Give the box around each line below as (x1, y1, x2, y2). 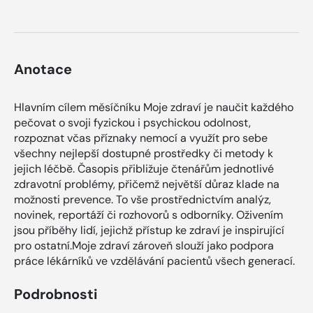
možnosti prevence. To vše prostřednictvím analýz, (14, 192, 271, 208)
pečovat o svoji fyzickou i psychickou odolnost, (14, 115, 251, 131)
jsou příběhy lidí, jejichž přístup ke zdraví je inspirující (14, 223, 284, 238)
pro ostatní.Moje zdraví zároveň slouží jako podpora (14, 238, 274, 254)
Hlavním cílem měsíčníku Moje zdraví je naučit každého (14, 100, 293, 115)
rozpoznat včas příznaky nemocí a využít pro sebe (14, 131, 268, 146)
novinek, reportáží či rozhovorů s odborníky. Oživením (14, 208, 283, 223)
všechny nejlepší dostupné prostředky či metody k (14, 146, 273, 161)
